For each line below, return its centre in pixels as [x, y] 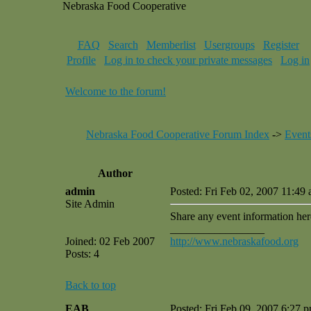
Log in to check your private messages [188, 60]
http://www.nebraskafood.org [234, 241]
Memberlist [171, 45]
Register [281, 45]
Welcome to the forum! [116, 91]
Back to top [91, 285]
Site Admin [90, 204]
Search [123, 45]
